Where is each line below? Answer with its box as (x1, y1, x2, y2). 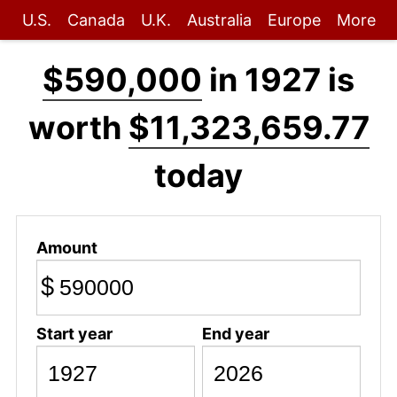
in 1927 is (202, 60, 354, 99)
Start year (35, 323, 113, 343)
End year (201, 323, 269, 343)
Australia (186, 11, 252, 29)
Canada (66, 11, 125, 29)
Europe (267, 11, 321, 29)
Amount (35, 237, 97, 257)
